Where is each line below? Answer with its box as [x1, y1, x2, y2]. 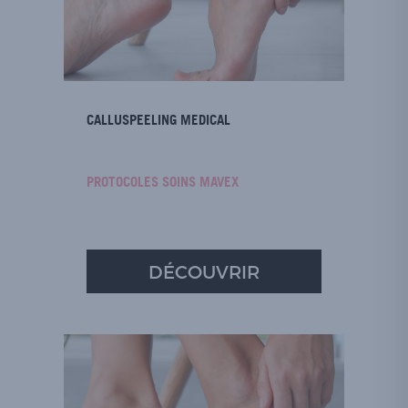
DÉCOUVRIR [148, 260, 260, 282]
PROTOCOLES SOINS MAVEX [87, 173, 239, 190]
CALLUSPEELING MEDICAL [87, 111, 230, 128]
